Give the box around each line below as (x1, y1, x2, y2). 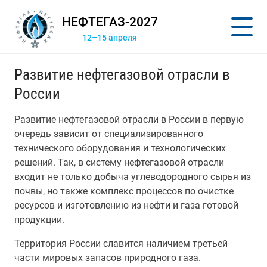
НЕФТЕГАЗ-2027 (61, 15, 158, 29)
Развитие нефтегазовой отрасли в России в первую (14, 114, 244, 125)
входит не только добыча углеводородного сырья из (14, 171, 251, 182)
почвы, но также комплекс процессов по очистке (14, 185, 234, 197)
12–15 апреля (82, 33, 138, 43)
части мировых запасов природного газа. (14, 252, 201, 263)
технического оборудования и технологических (14, 142, 226, 154)
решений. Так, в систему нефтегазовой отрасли (14, 157, 224, 168)
